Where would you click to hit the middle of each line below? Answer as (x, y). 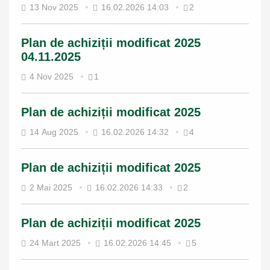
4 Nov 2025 (52, 77)
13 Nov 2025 (54, 7)
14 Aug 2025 (54, 132)
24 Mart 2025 (55, 243)
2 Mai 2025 (51, 187)
